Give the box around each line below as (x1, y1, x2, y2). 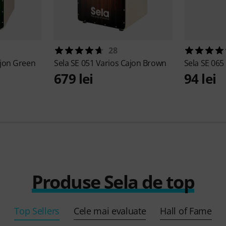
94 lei (184, 69, 216, 88)
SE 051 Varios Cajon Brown (70, 57, 166, 69)
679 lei (54, 69, 93, 88)
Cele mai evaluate (73, 204, 146, 217)
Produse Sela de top (31, 169, 195, 194)
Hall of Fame (160, 204, 212, 217)
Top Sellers (14, 204, 60, 217)
